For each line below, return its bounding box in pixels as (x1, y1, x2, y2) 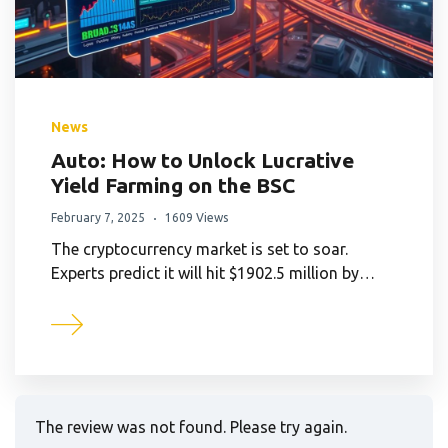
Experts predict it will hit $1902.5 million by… (51, 263, 375, 282)
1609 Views (165, 210, 228, 224)
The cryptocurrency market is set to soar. (51, 239, 348, 258)
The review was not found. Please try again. (35, 417, 347, 436)
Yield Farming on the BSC (51, 172, 295, 197)
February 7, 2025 (51, 210, 145, 224)
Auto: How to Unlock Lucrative (51, 147, 354, 172)
